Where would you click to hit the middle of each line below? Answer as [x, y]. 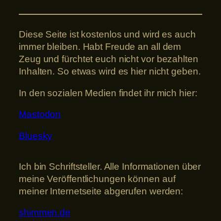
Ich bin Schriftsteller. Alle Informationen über [110, 166]
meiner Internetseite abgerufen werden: [101, 191]
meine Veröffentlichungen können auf [97, 179]
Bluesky [36, 136]
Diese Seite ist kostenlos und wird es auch [107, 35]
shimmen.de [45, 213]
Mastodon [40, 114]
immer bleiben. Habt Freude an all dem [100, 47]
